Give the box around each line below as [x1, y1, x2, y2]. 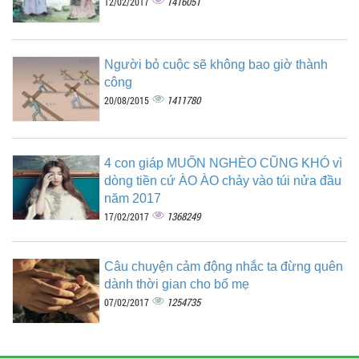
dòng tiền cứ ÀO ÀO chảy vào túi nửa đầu [104, 173, 341, 188]
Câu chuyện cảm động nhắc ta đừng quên [104, 259, 343, 273]
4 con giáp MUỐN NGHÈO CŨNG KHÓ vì [104, 155, 342, 170]
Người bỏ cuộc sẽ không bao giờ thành [104, 57, 328, 71]
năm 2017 [104, 191, 161, 205]
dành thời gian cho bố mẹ [104, 276, 249, 291]
